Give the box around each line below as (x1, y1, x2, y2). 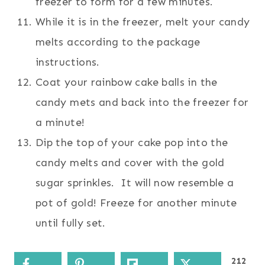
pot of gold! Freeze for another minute (35, 196, 237, 209)
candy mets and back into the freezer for (35, 95, 249, 109)
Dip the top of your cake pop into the (35, 135, 228, 149)
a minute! (35, 115, 91, 129)
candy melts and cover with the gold (35, 156, 225, 169)
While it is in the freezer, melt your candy (35, 15, 250, 28)
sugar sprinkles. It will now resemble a (35, 176, 234, 189)
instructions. (35, 55, 100, 69)
